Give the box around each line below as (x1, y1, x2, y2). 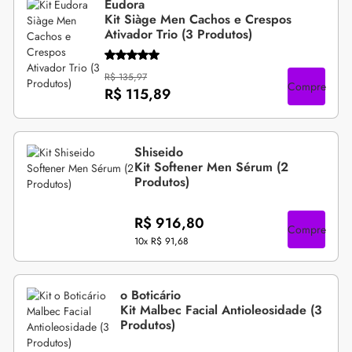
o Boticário (120, 286, 181, 305)
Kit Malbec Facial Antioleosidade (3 (120, 301, 323, 320)
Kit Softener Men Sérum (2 (134, 158, 288, 177)
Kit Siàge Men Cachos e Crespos (104, 9, 292, 28)
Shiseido (134, 143, 183, 162)
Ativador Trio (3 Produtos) (104, 24, 253, 43)
